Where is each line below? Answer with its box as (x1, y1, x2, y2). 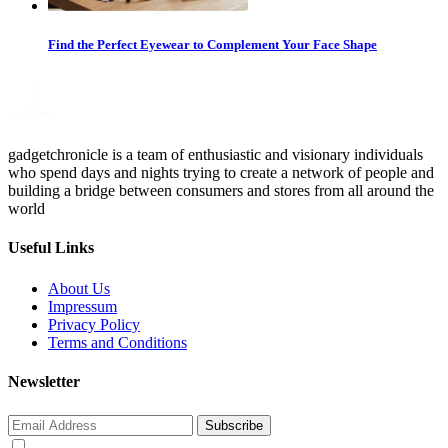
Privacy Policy (48, 316, 140, 334)
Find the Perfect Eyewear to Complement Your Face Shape (48, 37, 377, 53)
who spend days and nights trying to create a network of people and (8, 163, 434, 181)
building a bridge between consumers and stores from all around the (8, 181, 434, 199)
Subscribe (205, 417, 263, 433)
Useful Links (8, 238, 94, 256)
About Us (48, 280, 110, 298)
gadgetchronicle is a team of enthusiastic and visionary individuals (8, 145, 423, 163)
